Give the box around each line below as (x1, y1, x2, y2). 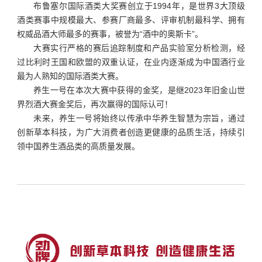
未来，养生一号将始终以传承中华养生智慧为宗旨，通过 (33, 113, 245, 123)
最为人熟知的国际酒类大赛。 (17, 71, 124, 81)
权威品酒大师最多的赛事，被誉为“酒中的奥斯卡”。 (17, 29, 204, 39)
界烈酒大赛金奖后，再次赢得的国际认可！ (17, 99, 173, 109)
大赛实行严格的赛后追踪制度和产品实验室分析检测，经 (33, 43, 245, 53)
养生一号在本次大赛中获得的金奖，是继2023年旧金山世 (33, 85, 245, 95)
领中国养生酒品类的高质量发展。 (17, 141, 140, 151)
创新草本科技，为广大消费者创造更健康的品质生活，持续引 (17, 127, 245, 137)
